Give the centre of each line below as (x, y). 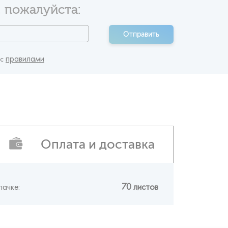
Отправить (141, 34)
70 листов (140, 184)
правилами (25, 56)
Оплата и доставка (98, 144)
